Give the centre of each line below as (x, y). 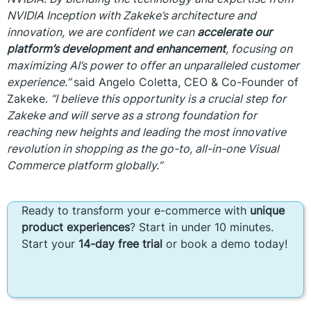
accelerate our (235, 32)
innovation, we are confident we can (102, 32)
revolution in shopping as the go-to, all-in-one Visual (143, 148)
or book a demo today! (225, 243)
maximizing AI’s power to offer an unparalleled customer (153, 65)
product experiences (76, 227)
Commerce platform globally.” (85, 165)
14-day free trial (120, 243)
